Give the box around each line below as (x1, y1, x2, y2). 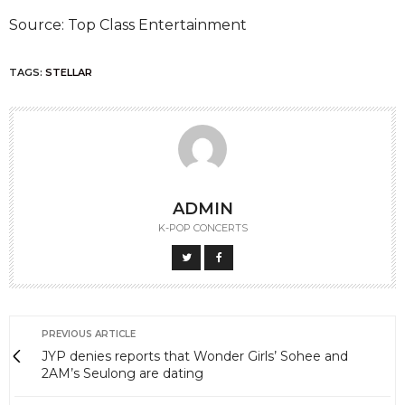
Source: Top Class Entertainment (9, 16, 247, 34)
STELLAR (45, 66, 92, 80)
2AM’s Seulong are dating (42, 365, 203, 382)
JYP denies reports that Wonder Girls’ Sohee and (42, 348, 348, 365)
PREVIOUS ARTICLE (42, 328, 136, 341)
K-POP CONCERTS (157, 221, 248, 235)
